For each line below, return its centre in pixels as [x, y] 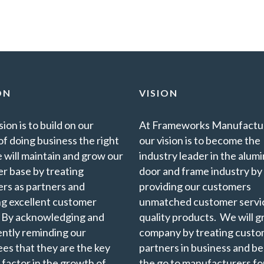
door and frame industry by [201, 171]
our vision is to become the [200, 140]
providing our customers [195, 186]
